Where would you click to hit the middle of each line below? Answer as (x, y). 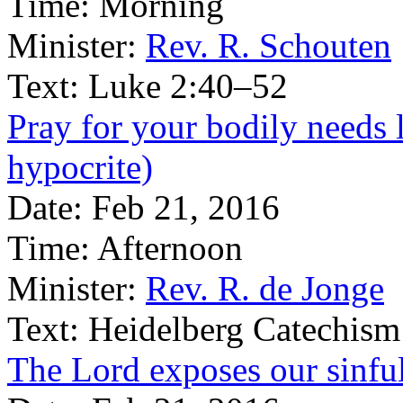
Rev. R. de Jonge (265, 288)
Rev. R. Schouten (269, 45)
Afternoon (170, 248)
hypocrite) (80, 167)
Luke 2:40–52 (188, 86)
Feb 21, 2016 (186, 207)
